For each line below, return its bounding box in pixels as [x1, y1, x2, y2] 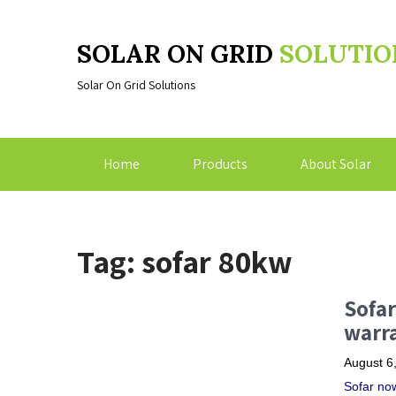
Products [193, 155, 247, 173]
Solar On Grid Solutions [77, 77, 195, 93]
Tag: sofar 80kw [77, 240, 293, 282]
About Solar [301, 155, 371, 173]
